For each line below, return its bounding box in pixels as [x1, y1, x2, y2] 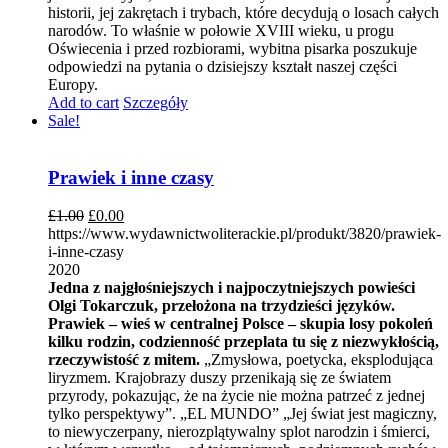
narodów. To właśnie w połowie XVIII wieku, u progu [48, 21, 394, 39]
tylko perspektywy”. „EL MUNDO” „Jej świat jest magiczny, [48, 405, 437, 423]
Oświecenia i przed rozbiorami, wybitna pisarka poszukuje [48, 39, 417, 57]
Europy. [48, 75, 98, 93]
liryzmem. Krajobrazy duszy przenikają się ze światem [48, 369, 391, 387]
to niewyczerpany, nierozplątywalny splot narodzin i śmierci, [48, 423, 430, 441]
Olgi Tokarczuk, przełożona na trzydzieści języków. [48, 297, 395, 315]
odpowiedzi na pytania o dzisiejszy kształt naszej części [48, 57, 397, 75]
